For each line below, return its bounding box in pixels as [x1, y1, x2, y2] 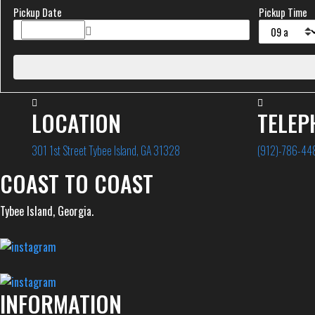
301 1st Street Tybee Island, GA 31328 [32, 142, 180, 160]
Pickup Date [13, 5, 62, 20]
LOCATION [32, 106, 121, 140]
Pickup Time [258, 5, 307, 20]
